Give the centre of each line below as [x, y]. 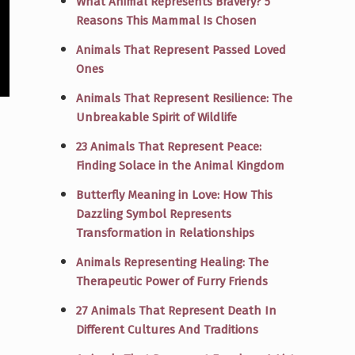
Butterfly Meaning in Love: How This [174, 195]
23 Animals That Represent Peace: [169, 146]
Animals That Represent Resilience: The [184, 98]
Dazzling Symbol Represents [154, 214]
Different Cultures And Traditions [167, 329]
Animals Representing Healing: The [172, 262]
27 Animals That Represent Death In [176, 310]
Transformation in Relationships [165, 233]
